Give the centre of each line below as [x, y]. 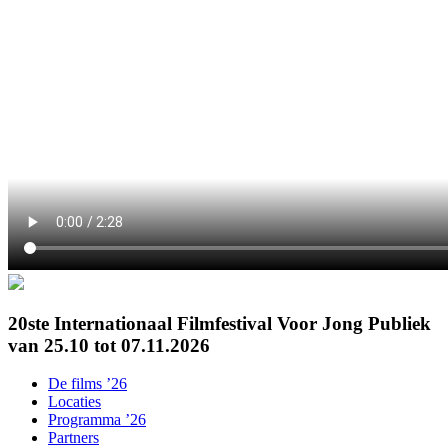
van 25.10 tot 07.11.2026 [109, 345]
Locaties [74, 402]
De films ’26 [87, 384]
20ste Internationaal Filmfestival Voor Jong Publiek [219, 323]
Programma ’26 [97, 420]
